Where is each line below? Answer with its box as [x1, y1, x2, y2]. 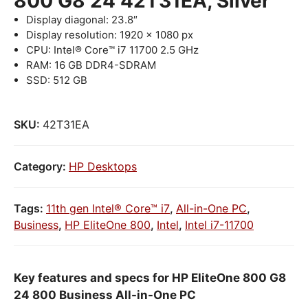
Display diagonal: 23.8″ [26, 13, 137, 26]
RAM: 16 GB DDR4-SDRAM [26, 58, 156, 71]
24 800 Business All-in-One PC [14, 287, 196, 302]
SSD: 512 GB [26, 74, 87, 87]
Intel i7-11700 [185, 217, 254, 232]
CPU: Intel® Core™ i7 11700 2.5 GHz [26, 43, 199, 56]
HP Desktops [69, 159, 137, 173]
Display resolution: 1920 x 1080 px [26, 28, 193, 41]
